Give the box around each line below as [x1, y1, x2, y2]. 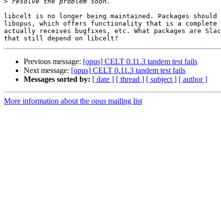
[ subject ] [146, 75, 177, 84]
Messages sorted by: [24, 75, 90, 84]
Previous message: [24, 57, 83, 66]
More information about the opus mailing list [4, 97, 142, 106]
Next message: [24, 66, 71, 75]
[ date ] [92, 75, 114, 84]
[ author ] [179, 75, 207, 84]
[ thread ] [116, 75, 144, 84]
